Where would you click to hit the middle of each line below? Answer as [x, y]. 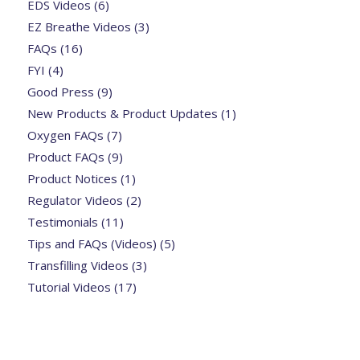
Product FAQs [65, 157]
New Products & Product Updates [122, 114]
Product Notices [72, 179]
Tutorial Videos [69, 287]
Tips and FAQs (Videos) [92, 244]
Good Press [60, 92]
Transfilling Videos [78, 266]
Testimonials [62, 222]
